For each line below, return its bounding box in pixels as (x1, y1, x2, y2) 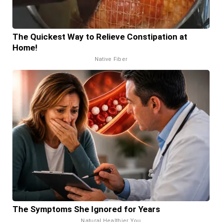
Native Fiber (94, 56, 128, 63)
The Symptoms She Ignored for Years (12, 204, 160, 215)
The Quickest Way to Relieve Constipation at (12, 32, 187, 42)
